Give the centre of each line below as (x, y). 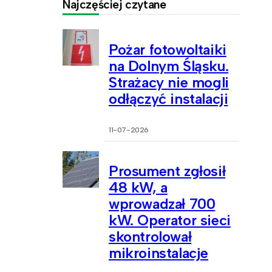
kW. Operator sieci (170, 220)
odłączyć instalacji (168, 98)
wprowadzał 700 (162, 204)
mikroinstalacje (159, 253)
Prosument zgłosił (167, 171)
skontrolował (150, 237)
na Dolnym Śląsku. (169, 66)
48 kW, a (138, 188)
